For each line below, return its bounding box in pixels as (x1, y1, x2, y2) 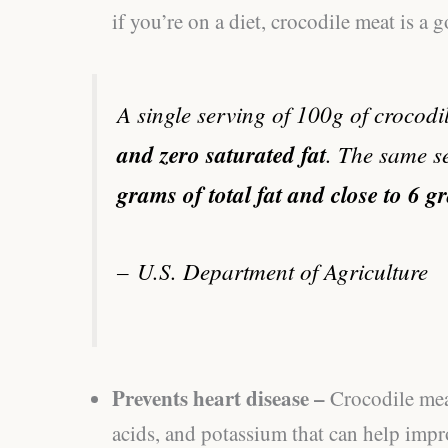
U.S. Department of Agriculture (137, 254, 428, 286)
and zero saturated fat (117, 137, 326, 170)
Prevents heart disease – (112, 383, 330, 414)
